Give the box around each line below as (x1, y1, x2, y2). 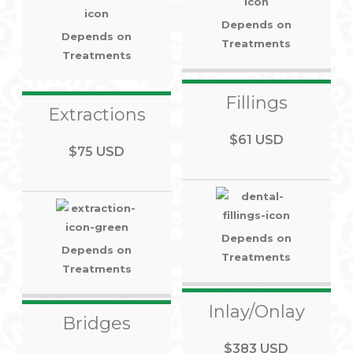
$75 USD (69, 143, 125, 159)
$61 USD (229, 132, 284, 147)
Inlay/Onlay (207, 300, 305, 322)
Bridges (62, 312, 132, 334)
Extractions (47, 103, 146, 125)
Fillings (225, 91, 288, 113)
